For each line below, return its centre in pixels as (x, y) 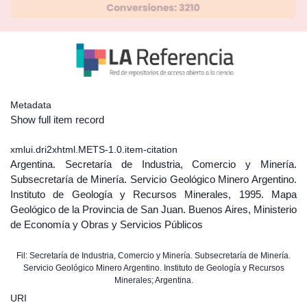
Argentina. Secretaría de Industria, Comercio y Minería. (153, 164)
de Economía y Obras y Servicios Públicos (107, 224)
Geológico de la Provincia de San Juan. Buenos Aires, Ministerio (153, 209)
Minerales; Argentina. (153, 280)
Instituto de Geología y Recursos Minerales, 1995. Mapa (153, 194)
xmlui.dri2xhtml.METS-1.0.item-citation (94, 149)
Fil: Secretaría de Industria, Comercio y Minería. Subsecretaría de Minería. (153, 256)
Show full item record (57, 120)
